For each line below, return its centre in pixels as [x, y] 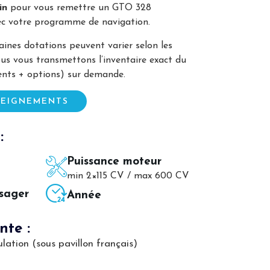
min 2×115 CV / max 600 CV [128, 176]
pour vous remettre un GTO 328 [79, 8]
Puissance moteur [114, 162]
